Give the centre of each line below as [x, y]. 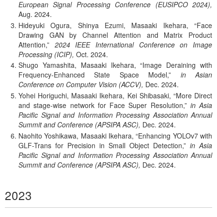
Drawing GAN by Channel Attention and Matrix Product [115, 35]
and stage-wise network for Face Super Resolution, [101, 105]
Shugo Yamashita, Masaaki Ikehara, [77, 65]
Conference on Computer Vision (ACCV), [81, 85]
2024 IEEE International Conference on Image [133, 44]
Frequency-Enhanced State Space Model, [94, 75]
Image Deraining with [178, 65]
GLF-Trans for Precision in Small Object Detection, [101, 145]
